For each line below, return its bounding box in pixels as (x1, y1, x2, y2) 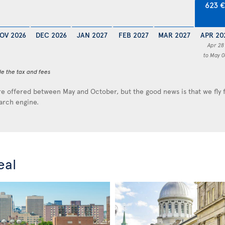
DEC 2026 (36, 30, 67, 40)
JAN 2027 (77, 30, 108, 40)
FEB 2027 (118, 30, 149, 40)
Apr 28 (207, 41, 224, 49)
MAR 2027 (158, 30, 191, 40)
